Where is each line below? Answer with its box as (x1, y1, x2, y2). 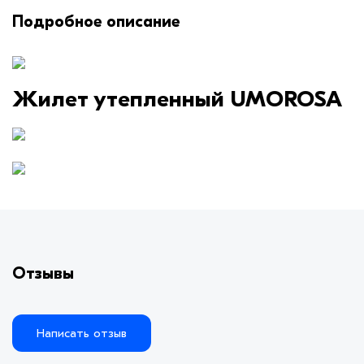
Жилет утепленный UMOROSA (12, 86, 342, 113)
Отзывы (12, 264, 74, 284)
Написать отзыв (37, 326, 127, 341)
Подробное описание (12, 12, 180, 32)
